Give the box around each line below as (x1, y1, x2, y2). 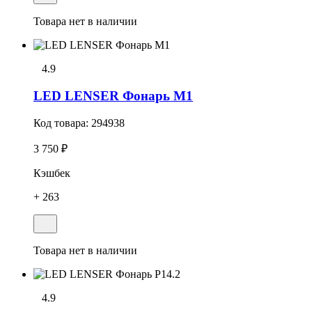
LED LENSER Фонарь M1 (33, 88, 193, 103)
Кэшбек (33, 166, 70, 179)
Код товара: (33, 116, 91, 129)
